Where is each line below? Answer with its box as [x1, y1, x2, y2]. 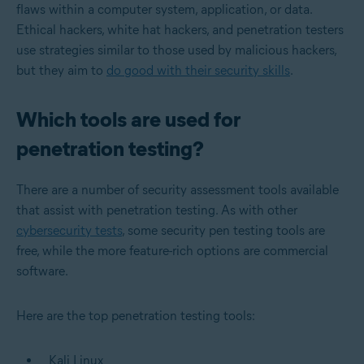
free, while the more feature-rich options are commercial [16, 243, 328, 259]
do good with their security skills [106, 63, 290, 79]
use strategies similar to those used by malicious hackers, [16, 42, 336, 58]
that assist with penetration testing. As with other [16, 202, 297, 219]
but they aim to [16, 63, 106, 79]
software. [16, 263, 68, 279]
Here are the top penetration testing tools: [16, 308, 255, 324]
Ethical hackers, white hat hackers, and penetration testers [16, 22, 344, 38]
